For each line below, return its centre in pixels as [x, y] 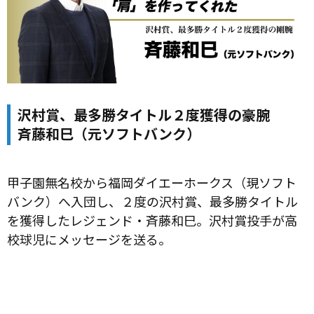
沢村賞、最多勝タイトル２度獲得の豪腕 [144, 114]
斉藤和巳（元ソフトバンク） [109, 133]
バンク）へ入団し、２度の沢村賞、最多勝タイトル [152, 201]
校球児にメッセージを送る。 [89, 239]
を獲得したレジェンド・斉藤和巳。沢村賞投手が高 [152, 220]
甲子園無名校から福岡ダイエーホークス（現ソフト [152, 182]
